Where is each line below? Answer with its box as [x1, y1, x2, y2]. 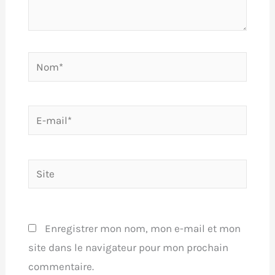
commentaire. [28, 260, 94, 273]
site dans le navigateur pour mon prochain [28, 241, 228, 254]
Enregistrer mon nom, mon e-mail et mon [44, 222, 241, 234]
